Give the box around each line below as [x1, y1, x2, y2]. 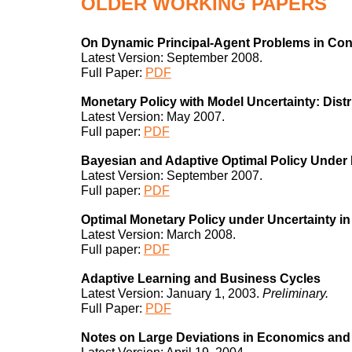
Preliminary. [262, 286, 328, 300]
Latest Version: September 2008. [80, 50, 262, 64]
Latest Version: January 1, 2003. [80, 286, 262, 300]
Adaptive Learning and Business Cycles [80, 271, 321, 285]
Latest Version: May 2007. [80, 109, 225, 123]
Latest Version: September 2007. [80, 168, 262, 182]
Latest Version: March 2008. [80, 227, 236, 241]
